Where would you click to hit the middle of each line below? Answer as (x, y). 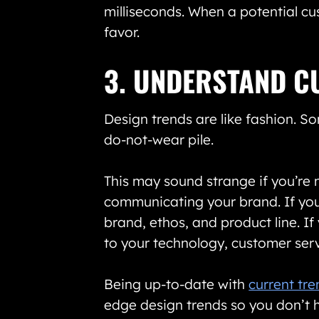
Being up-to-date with (177, 284)
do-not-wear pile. (159, 139)
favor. (122, 32)
